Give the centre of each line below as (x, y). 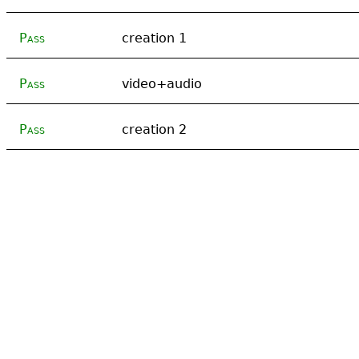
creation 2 (154, 129)
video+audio (162, 83)
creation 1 (154, 38)
